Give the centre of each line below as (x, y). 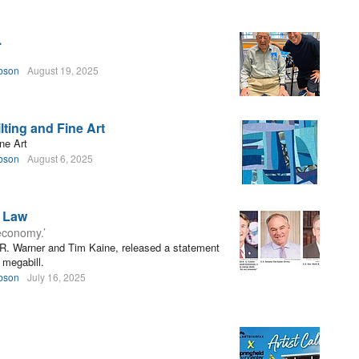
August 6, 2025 (60, 158)
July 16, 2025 (56, 277)
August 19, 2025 (63, 70)
